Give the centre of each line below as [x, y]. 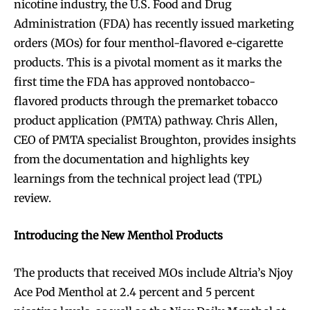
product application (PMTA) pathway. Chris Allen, [146, 120]
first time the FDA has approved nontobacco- [135, 81]
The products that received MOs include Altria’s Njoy [153, 272]
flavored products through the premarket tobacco [146, 101]
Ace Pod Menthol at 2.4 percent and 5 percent [134, 292]
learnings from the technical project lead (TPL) [138, 178]
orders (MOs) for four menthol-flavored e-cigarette [148, 43]
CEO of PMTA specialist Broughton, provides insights [155, 139]
